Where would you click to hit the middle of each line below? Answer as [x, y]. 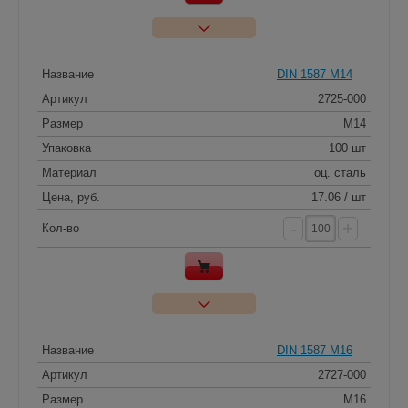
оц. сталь [340, 172]
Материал [69, 172]
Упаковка [66, 148]
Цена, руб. [71, 197]
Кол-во [61, 228]
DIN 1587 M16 [315, 350]
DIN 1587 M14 [315, 74]
